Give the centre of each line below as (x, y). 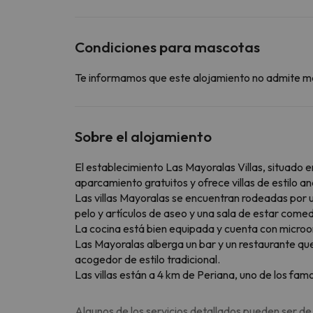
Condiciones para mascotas (167, 46)
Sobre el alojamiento (143, 136)
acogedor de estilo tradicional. (147, 259)
